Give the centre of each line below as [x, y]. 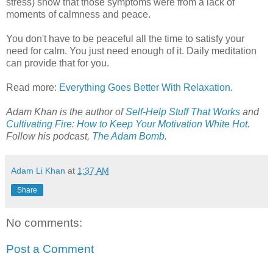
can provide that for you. [58, 63]
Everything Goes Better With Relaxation [145, 87]
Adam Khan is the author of [66, 112]
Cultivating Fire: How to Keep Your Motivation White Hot [127, 124]
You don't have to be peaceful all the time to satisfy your [125, 38]
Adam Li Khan [38, 170]
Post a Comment [50, 249]
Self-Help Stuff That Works [183, 112]
